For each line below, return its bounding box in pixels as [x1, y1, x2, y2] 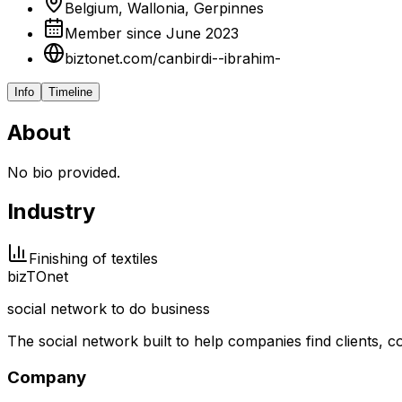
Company [7, 367, 86, 389]
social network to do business [7, 300, 210, 319]
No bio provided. [7, 162, 120, 181]
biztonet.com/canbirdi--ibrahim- [65, 48, 281, 67]
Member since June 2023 [65, 23, 239, 42]
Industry [7, 198, 95, 225]
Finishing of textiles [29, 249, 158, 268]
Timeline [48, 84, 92, 99]
